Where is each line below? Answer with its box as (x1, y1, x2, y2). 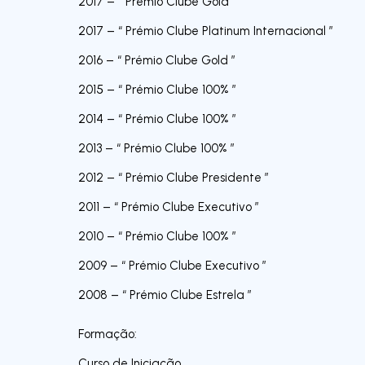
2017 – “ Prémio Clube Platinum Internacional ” (78, 23, 333, 38)
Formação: (78, 326, 137, 341)
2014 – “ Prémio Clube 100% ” (78, 111, 236, 126)
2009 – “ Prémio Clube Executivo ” (78, 257, 266, 273)
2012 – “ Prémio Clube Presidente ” (78, 169, 269, 185)
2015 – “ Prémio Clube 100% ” (78, 81, 236, 97)
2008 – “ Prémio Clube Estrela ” (78, 287, 252, 302)
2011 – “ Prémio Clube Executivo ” (78, 199, 259, 214)
